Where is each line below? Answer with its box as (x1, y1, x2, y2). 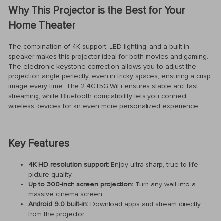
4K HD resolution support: (28, 160, 109, 169)
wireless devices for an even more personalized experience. (8, 101, 200, 110)
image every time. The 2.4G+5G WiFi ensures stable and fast (8, 81, 198, 90)
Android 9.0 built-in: (28, 199, 88, 208)
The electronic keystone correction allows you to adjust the (8, 62, 196, 71)
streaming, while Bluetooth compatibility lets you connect (8, 91, 187, 100)
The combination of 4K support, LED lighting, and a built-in (8, 42, 189, 51)
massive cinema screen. (28, 189, 104, 198)
